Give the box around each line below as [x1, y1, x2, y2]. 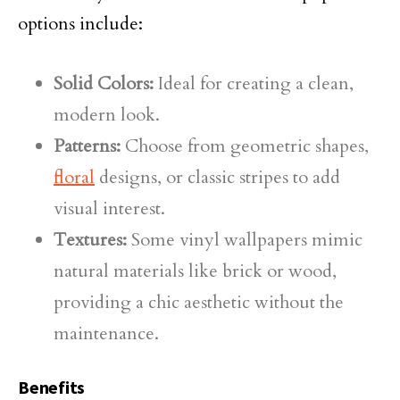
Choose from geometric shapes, [121, 134, 369, 158]
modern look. [54, 103, 160, 127]
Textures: [54, 228, 127, 252]
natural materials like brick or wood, [54, 259, 337, 283]
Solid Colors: [54, 71, 154, 96]
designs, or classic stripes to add [95, 165, 340, 189]
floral [54, 165, 95, 189]
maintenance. [54, 321, 159, 346]
